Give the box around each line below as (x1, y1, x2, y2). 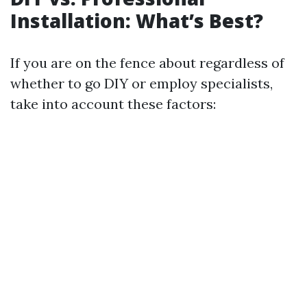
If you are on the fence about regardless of (10, 54, 284, 71)
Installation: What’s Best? (10, 8, 263, 34)
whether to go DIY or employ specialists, (10, 75, 273, 92)
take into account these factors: (10, 95, 216, 112)
